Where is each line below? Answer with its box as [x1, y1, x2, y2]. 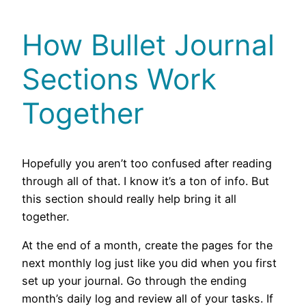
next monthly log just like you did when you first [22, 256, 277, 270]
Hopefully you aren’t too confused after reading [22, 156, 272, 170]
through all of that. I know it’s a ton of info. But [22, 173, 269, 188]
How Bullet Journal [22, 27, 275, 63]
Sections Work [22, 61, 217, 97]
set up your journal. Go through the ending [22, 274, 247, 288]
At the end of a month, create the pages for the [22, 238, 273, 253]
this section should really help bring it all [22, 191, 236, 206]
